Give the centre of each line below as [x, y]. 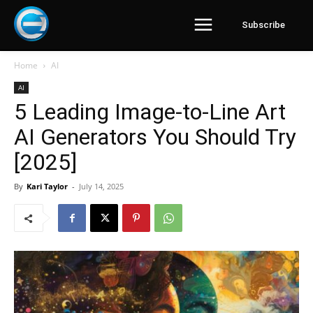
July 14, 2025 [101, 186]
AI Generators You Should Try [155, 137]
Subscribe [263, 25]
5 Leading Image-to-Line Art [150, 112]
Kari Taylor [47, 186]
